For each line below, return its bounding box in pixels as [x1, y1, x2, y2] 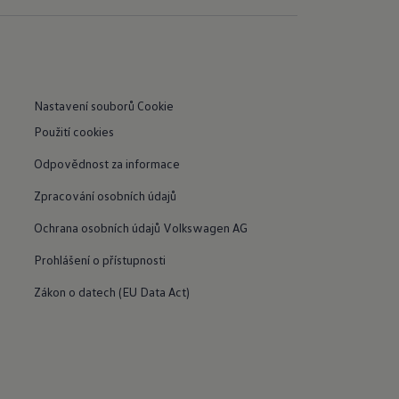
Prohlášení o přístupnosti [33, 251, 166, 267]
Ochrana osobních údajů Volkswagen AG [33, 219, 248, 235]
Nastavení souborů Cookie [33, 98, 174, 113]
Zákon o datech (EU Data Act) [33, 283, 190, 299]
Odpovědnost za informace [33, 155, 180, 171]
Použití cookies [33, 123, 114, 139]
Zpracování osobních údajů [33, 187, 176, 203]
